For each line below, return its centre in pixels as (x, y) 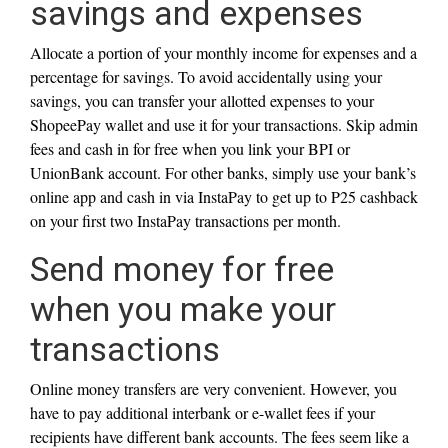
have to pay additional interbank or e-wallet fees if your (202, 413)
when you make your (183, 309)
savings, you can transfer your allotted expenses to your (202, 101)
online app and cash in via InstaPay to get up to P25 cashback (224, 197)
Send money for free (182, 269)
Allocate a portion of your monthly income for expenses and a (223, 53)
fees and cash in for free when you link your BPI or (190, 149)
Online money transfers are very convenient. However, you (213, 389)
